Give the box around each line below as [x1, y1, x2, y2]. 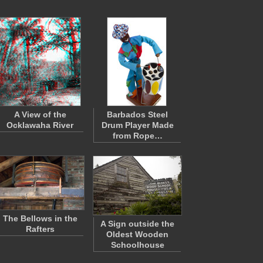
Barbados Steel [107, 110, 168, 119]
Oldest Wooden [106, 230, 168, 239]
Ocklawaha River [6, 120, 73, 130]
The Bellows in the [2, 214, 77, 223]
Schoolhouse [110, 240, 164, 249]
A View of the [14, 110, 66, 119]
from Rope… [112, 131, 163, 140]
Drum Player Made [101, 120, 174, 130]
